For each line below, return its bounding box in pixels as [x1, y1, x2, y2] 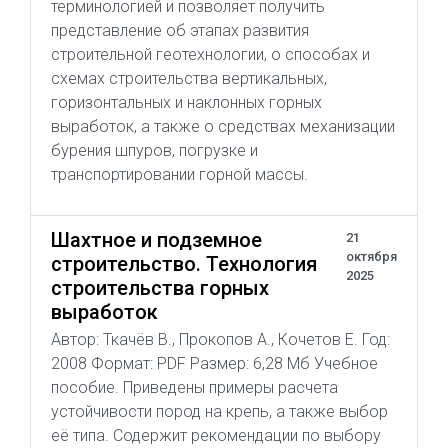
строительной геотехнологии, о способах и [51, 45, 370, 64]
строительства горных [51, 276, 269, 300]
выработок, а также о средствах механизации [51, 117, 395, 136]
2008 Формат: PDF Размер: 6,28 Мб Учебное [51, 354, 378, 373]
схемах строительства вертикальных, [51, 69, 327, 88]
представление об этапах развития [51, 21, 309, 40]
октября [346, 249, 397, 264]
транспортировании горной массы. [51, 165, 308, 184]
